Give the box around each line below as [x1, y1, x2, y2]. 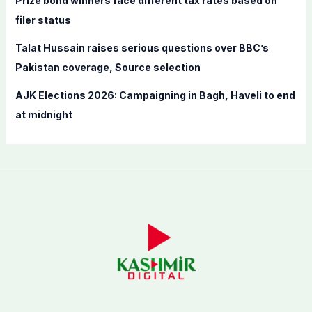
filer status [15, 14, 71, 26]
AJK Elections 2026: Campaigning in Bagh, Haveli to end [15, 89, 295, 102]
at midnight [15, 109, 72, 121]
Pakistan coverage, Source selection [15, 61, 201, 74]
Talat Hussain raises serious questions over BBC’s [15, 42, 269, 54]
